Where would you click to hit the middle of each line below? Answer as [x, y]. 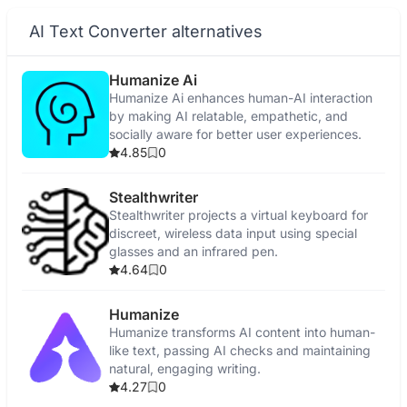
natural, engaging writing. [185, 368]
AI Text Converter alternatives [146, 31]
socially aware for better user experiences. [235, 134]
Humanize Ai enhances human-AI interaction [241, 98]
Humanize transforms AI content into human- [242, 332]
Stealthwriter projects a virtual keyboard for [238, 215]
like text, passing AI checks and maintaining [240, 350]
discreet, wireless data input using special [233, 233]
